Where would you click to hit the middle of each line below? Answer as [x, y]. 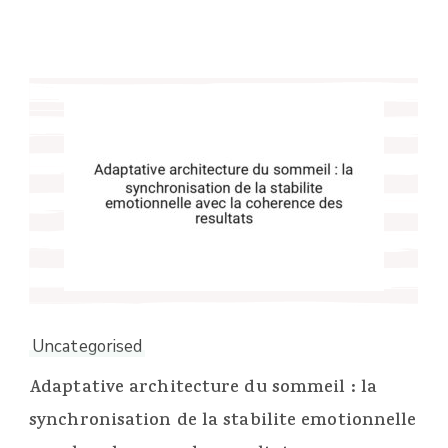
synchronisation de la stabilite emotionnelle [223, 422]
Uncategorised [87, 346]
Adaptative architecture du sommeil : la [203, 389]
